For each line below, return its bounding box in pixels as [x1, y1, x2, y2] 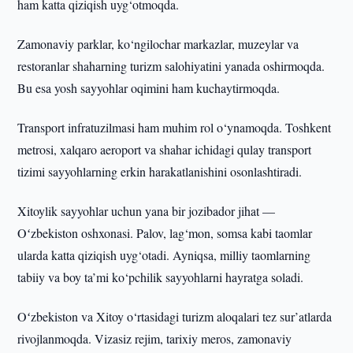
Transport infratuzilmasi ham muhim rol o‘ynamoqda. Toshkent [17, 119, 332, 136]
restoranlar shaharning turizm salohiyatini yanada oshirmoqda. [17, 58, 325, 74]
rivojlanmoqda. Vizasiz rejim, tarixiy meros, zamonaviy [17, 330, 292, 347]
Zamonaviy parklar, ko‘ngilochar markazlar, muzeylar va [17, 35, 299, 52]
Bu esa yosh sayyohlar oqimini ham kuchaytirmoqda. [17, 80, 284, 96]
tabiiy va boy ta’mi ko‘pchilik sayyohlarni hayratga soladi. [17, 269, 308, 285]
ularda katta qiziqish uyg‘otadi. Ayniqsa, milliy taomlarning [17, 247, 311, 263]
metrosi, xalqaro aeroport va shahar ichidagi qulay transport [17, 141, 312, 158]
